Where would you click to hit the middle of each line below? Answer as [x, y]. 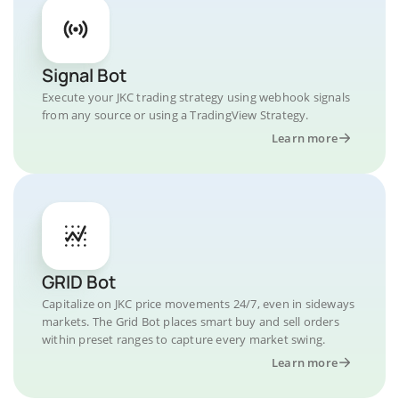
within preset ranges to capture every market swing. [184, 339]
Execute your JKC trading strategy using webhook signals [196, 97]
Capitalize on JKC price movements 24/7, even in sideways [199, 304]
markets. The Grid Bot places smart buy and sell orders [191, 322]
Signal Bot [84, 75]
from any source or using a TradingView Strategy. [175, 115]
